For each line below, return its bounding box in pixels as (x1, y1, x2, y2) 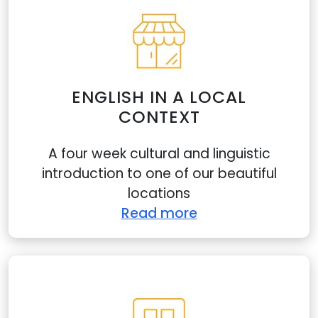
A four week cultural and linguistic (48, 144, 270, 163)
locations (128, 184, 190, 203)
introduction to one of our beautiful (41, 164, 277, 183)
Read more (121, 204, 197, 223)
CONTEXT (118, 105, 200, 128)
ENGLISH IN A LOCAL (72, 85, 246, 109)
